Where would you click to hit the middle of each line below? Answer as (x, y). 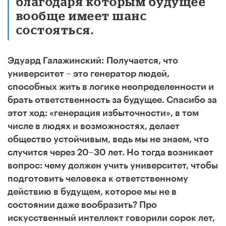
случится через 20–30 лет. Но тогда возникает (110, 152)
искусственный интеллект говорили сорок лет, (111, 218)
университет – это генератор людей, (89, 73)
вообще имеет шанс (82, 15)
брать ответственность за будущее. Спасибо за (112, 100)
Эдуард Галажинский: (56, 60)
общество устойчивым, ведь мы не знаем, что (108, 139)
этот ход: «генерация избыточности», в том (103, 113)
